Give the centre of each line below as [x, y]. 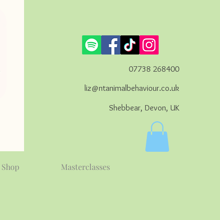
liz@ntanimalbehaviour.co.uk [132, 88]
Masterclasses [85, 167]
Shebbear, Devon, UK [144, 108]
